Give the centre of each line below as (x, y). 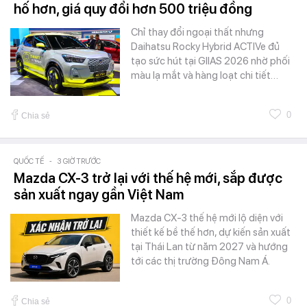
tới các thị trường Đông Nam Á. (200, 261)
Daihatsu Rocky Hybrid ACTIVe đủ (205, 47)
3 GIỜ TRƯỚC (79, 162)
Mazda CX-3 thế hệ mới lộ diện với (207, 218)
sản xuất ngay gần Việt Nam (99, 195)
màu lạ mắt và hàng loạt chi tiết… (205, 76)
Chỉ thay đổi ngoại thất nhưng (197, 33)
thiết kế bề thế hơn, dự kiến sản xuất (211, 233)
